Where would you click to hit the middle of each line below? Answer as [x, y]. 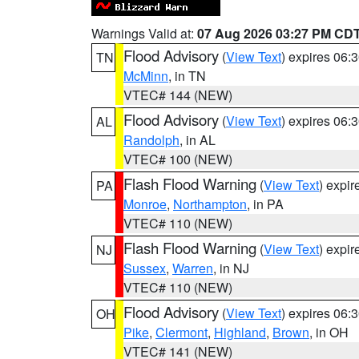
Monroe [145, 204]
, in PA [265, 204]
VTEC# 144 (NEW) [178, 95]
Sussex [145, 268]
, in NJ [231, 268]
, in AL [198, 140]
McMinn [146, 76]
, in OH [329, 332]
